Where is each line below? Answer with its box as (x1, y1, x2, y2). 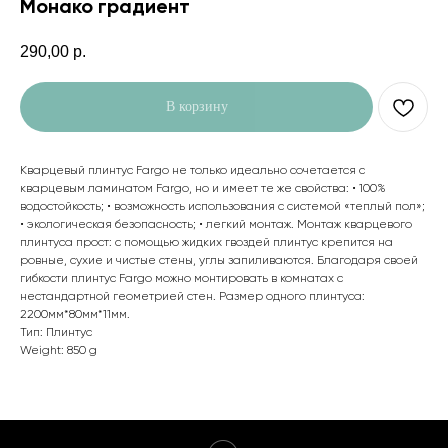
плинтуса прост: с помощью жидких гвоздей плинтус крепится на (20, 237, 393, 250)
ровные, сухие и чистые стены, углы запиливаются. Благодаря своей (20, 255, 418, 268)
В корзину (165, 99, 228, 115)
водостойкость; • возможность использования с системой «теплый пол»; (20, 201, 425, 214)
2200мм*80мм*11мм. (20, 309, 130, 322)
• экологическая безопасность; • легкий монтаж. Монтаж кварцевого (20, 219, 412, 232)
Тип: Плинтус (20, 327, 92, 340)
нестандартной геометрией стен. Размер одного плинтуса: (20, 291, 365, 304)
